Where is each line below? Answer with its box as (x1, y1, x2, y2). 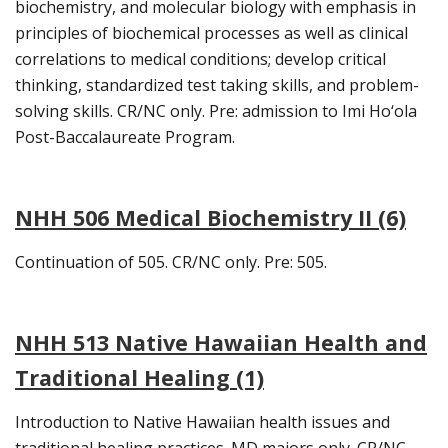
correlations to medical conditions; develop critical (15, 48, 386, 71)
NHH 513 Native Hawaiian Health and (15, 328, 427, 358)
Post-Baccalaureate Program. (15, 126, 235, 149)
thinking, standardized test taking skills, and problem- (15, 74, 419, 97)
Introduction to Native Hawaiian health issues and (15, 411, 390, 434)
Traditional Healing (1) (15, 363, 264, 393)
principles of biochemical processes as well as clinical (15, 22, 408, 45)
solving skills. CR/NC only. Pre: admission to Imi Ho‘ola (15, 100, 417, 123)
